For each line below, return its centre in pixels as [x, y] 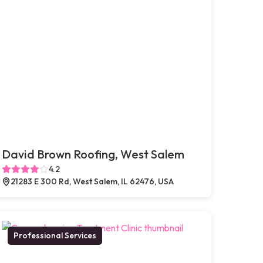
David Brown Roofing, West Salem [93, 154]
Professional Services [55, 235]
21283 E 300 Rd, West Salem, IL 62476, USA [92, 181]
